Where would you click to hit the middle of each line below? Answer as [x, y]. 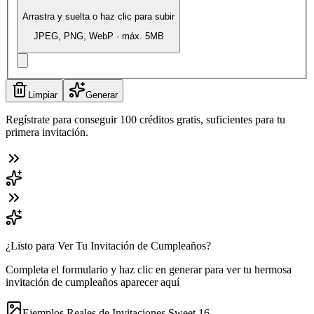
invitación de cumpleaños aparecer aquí [93, 282]
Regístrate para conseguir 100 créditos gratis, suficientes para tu [145, 119]
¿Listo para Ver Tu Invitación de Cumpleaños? [108, 245]
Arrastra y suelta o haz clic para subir [98, 16]
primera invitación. [47, 132]
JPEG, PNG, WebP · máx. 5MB [98, 36]
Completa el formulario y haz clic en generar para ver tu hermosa [149, 269]
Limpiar [43, 95]
